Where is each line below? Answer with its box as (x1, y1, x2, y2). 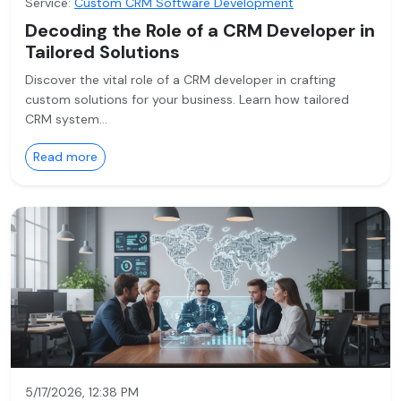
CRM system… (25, 111, 107, 127)
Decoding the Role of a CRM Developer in (25, 19, 375, 42)
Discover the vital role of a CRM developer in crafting (25, 72, 336, 88)
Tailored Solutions (25, 40, 180, 64)
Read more (33, 149, 98, 165)
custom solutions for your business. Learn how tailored (25, 91, 349, 107)
